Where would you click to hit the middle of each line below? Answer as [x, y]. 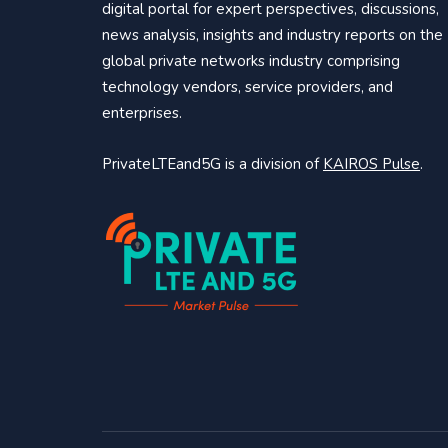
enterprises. [142, 112]
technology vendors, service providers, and [247, 86]
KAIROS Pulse [371, 163]
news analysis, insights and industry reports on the [272, 34]
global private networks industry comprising [251, 60]
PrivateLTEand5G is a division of [212, 163]
